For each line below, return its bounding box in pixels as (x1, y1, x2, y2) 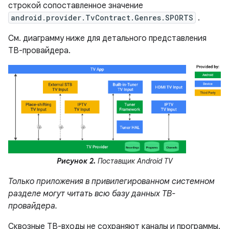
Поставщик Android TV (95, 156, 173, 166)
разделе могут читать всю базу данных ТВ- (8, 189, 175, 199)
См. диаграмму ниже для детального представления (8, 33, 207, 44)
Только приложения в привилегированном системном (8, 176, 215, 187)
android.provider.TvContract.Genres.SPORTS (11, 13, 193, 23)
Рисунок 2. (56, 156, 96, 166)
